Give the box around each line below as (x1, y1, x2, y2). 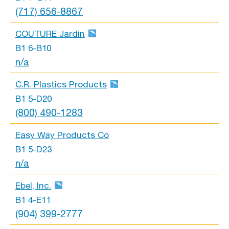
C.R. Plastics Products (15, 79, 107, 90)
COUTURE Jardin (15, 29, 85, 39)
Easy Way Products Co (15, 130, 109, 141)
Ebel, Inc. (15, 180, 51, 191)
